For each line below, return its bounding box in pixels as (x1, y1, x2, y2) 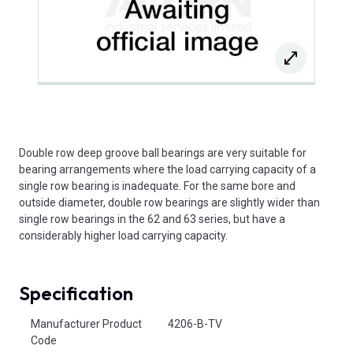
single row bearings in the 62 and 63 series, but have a (19, 212, 285, 225)
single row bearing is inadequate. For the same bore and (19, 179, 295, 192)
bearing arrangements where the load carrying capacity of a (19, 162, 316, 176)
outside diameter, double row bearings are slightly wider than (19, 195, 320, 209)
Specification (19, 281, 133, 305)
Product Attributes (18, 308, 110, 321)
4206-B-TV (168, 317, 222, 330)
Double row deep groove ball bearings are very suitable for (19, 146, 307, 159)
